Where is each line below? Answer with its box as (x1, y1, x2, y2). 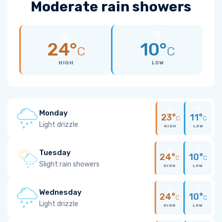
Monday (39, 108, 68, 117)
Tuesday (39, 148, 71, 157)
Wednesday (39, 187, 82, 197)
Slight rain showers (39, 160, 100, 168)
